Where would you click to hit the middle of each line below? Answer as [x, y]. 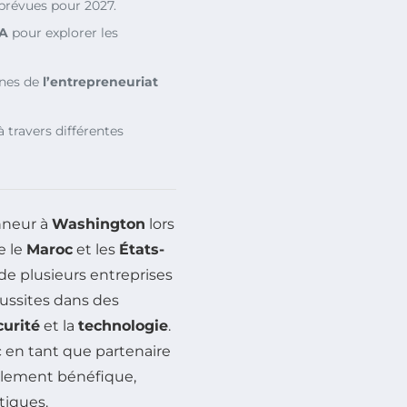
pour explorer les [63, 32]
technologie [123, 325]
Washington [99, 223]
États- [142, 249]
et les [96, 249]
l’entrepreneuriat [100, 81]
